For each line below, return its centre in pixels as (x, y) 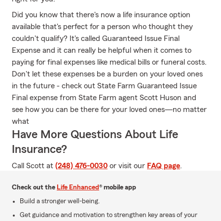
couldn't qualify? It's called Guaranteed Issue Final (96, 38)
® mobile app (118, 187)
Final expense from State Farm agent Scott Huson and (104, 98)
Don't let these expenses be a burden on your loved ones (107, 74)
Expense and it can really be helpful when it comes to (102, 50)
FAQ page (164, 166)
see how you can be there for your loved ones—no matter (109, 110)
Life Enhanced (78, 187)
